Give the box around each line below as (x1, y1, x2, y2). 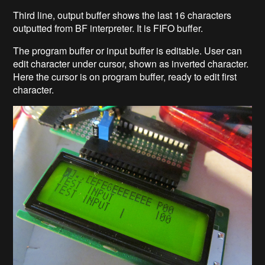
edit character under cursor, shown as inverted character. (13, 56, 249, 70)
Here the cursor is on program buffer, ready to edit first (13, 69, 237, 83)
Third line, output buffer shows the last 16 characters (13, 8, 232, 22)
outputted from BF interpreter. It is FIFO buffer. (13, 21, 203, 35)
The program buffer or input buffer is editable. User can (13, 43, 243, 57)
